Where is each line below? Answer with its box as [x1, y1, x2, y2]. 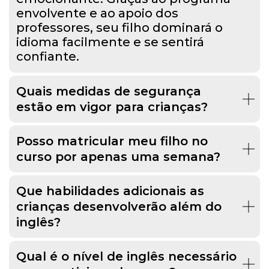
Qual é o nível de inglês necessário [16, 249, 237, 264]
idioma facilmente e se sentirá [16, 34, 204, 49]
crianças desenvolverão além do [16, 199, 222, 214]
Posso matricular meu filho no [16, 133, 208, 148]
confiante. [16, 49, 79, 64]
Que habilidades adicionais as [16, 183, 204, 198]
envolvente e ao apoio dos [16, 5, 178, 20]
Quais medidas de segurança [16, 83, 201, 98]
